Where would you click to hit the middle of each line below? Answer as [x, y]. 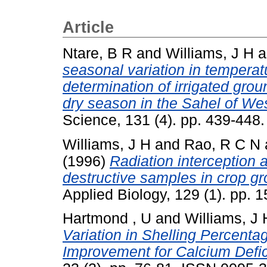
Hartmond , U [107, 219]
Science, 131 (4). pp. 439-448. [164, 120]
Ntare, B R [97, 53]
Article [88, 27]
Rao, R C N [222, 144]
